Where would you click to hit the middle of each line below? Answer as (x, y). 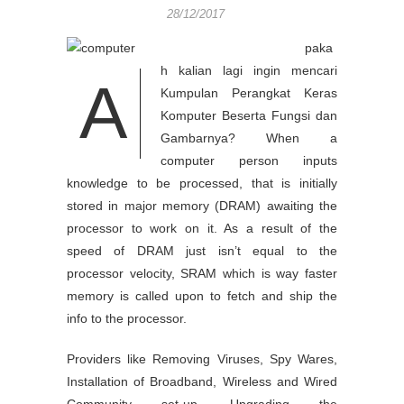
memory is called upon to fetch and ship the (202, 296)
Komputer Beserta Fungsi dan (249, 115)
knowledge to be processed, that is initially (202, 183)
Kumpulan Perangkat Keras (249, 93)
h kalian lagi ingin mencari (249, 70)
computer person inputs (249, 161)
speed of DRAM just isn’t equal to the (202, 251)
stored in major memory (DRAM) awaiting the (202, 206)
